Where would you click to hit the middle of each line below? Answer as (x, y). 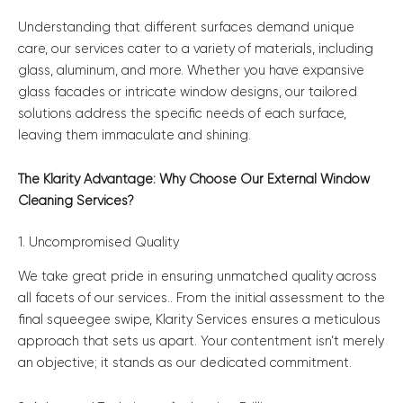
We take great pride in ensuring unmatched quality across (197, 277)
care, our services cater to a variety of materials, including (196, 49)
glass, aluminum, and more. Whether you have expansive (191, 70)
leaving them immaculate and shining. (134, 135)
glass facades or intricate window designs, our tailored (188, 92)
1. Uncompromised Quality (99, 243)
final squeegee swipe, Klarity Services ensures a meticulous (199, 320)
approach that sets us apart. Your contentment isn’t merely (201, 342)
